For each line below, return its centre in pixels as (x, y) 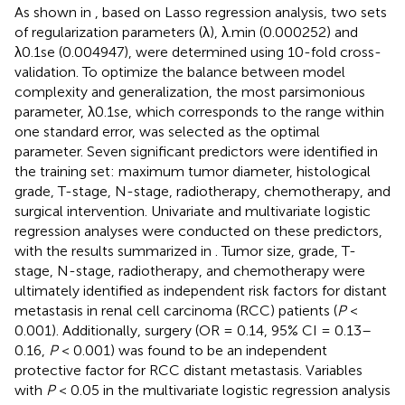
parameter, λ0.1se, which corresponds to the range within (199, 111)
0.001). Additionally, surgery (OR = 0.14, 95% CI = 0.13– (193, 330)
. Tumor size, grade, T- (286, 250)
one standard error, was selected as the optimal (167, 131)
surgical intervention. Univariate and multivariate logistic (193, 211)
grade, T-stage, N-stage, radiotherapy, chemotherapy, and (202, 191)
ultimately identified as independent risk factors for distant (201, 290)
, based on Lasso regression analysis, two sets (241, 12)
